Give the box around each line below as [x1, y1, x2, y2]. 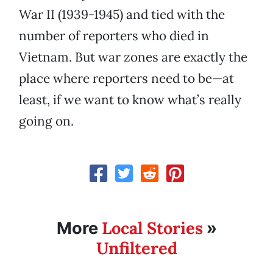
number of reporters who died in [19, 27, 209, 44]
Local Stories [101, 218, 203, 239]
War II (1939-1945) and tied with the [19, 6, 225, 23]
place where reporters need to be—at [19, 70, 234, 87]
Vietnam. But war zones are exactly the [19, 49, 247, 66]
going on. [19, 113, 74, 130]
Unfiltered [96, 238, 177, 259]
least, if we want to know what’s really [19, 91, 241, 108]
